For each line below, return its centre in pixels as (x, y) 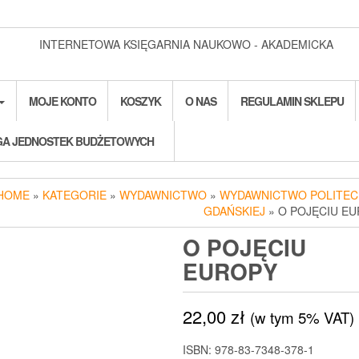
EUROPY (230, 271)
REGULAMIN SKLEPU (292, 101)
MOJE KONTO (63, 101)
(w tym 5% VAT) (302, 317)
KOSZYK (141, 101)
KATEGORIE (75, 195)
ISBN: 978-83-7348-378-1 (248, 349)
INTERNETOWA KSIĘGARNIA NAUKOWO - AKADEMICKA (186, 44)
